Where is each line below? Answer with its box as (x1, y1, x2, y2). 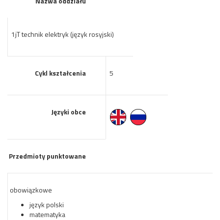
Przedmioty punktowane (9, 151, 86, 161)
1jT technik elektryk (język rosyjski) (10, 29, 114, 39)
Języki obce (51, 107, 86, 117)
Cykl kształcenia (35, 68, 86, 78)
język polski (29, 199, 64, 210)
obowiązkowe (10, 185, 52, 195)
